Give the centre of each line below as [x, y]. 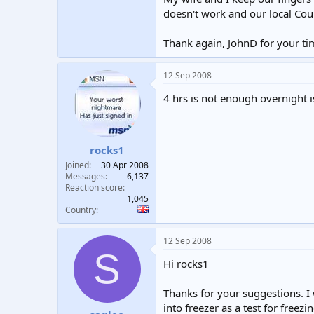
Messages [85, 176]
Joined [77, 165]
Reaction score [94, 187]
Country [81, 210]
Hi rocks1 [186, 263]
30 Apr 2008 [125, 165]
